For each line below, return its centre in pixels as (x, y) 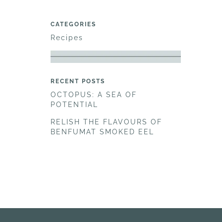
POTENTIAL (74, 105)
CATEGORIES (73, 24)
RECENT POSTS (78, 82)
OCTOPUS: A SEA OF (94, 95)
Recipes (67, 38)
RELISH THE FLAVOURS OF (106, 122)
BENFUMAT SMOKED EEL (102, 132)
